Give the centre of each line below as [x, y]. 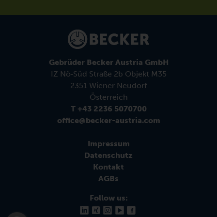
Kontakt [108, 167]
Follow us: [108, 198]
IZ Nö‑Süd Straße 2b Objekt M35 [108, 74]
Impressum [108, 143]
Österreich [108, 97]
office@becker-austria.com [108, 120]
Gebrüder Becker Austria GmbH [108, 62]
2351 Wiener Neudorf [108, 85]
